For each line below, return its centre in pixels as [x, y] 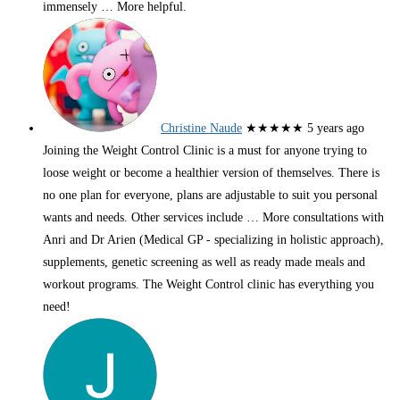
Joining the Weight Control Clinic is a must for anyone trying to [205, 151]
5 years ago [336, 129]
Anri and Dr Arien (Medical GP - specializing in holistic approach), [213, 240]
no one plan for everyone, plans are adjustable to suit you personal [210, 196]
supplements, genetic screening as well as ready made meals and [204, 262]
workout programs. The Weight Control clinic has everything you [208, 285]
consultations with [337, 218]
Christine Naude [201, 129]
